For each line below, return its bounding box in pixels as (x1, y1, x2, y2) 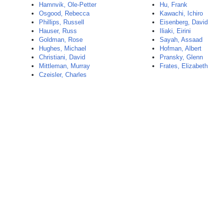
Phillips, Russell (39, 18, 84, 26)
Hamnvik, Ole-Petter (39, 1, 96, 8)
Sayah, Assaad (160, 36, 203, 43)
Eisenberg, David (160, 18, 208, 26)
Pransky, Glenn (160, 54, 203, 61)
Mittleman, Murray (39, 62, 90, 70)
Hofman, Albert (160, 45, 202, 52)
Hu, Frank (160, 1, 188, 8)
